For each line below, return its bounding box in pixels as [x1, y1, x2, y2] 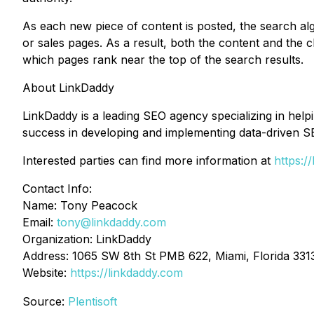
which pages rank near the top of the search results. [22, 53, 303, 67]
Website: [22, 266, 70, 280]
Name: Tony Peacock [22, 198, 137, 212]
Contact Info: [22, 182, 92, 196]
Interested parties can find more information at [22, 153, 274, 168]
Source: [22, 294, 68, 308]
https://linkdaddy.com [70, 266, 183, 280]
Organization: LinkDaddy [22, 232, 151, 246]
